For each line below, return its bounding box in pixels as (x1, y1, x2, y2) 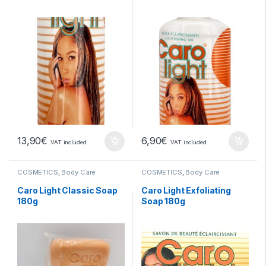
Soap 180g (141, 196, 185, 207)
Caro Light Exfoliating (141, 185, 231, 196)
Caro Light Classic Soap (17, 185, 118, 196)
